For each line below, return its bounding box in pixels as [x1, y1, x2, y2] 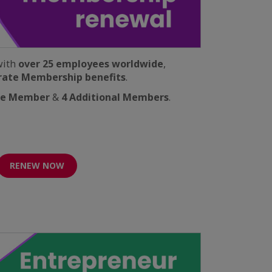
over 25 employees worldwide [18, 57, 163, 71]
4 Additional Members [61, 90, 169, 104]
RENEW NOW [10, 160, 64, 172]
